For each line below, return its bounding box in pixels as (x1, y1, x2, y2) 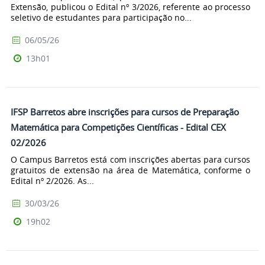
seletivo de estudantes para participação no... (11, 12, 192, 24)
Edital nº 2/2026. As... (11, 175, 94, 187)
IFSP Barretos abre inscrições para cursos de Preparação (11, 106, 239, 118)
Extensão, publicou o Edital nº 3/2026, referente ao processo (11, 1, 250, 13)
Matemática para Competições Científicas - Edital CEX (11, 121, 226, 134)
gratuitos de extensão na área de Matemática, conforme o (11, 164, 250, 176)
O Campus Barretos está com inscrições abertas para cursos (11, 154, 250, 166)
